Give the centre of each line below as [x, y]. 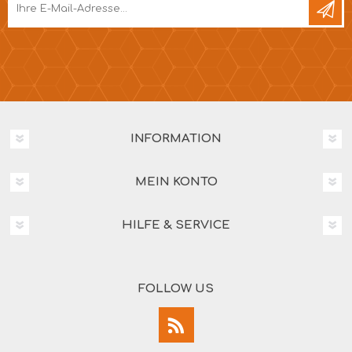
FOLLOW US [176, 289]
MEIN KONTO [176, 182]
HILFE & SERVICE [176, 225]
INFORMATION [176, 139]
